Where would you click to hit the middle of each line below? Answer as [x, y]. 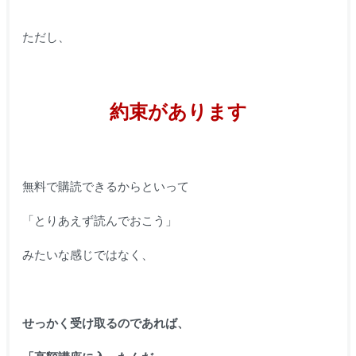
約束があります [178, 112]
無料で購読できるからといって [105, 187]
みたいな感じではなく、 [87, 255]
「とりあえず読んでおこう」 [99, 221]
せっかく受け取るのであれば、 [105, 323]
